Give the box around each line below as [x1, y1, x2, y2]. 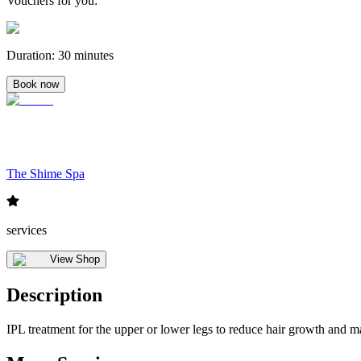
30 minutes [58, 48, 114, 62]
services [6, 223, 47, 238]
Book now [13, 77, 59, 90]
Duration [6, 48, 52, 62]
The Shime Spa [6, 167, 85, 181]
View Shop [50, 253, 100, 266]
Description [6, 284, 102, 306]
